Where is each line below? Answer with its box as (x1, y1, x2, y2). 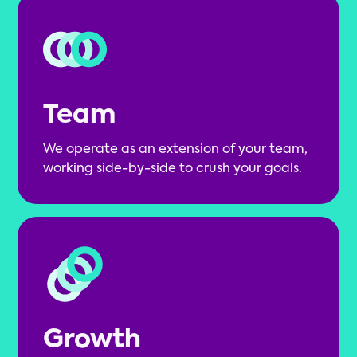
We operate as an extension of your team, (43, 143, 308, 157)
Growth (43, 328, 142, 354)
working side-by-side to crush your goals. (43, 163, 303, 176)
